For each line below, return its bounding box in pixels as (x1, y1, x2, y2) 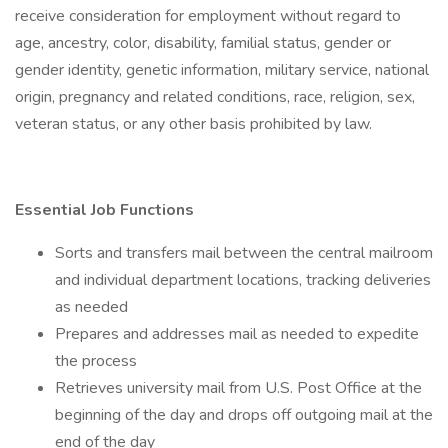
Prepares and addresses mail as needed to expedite (55, 323, 419, 345)
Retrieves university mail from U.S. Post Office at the (55, 377, 422, 399)
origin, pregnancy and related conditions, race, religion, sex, (15, 86, 415, 108)
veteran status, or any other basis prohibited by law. (15, 113, 372, 135)
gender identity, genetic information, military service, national (15, 59, 429, 81)
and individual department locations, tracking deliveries (55, 269, 431, 291)
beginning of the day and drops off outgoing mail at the (55, 404, 433, 426)
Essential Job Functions (15, 199, 194, 221)
